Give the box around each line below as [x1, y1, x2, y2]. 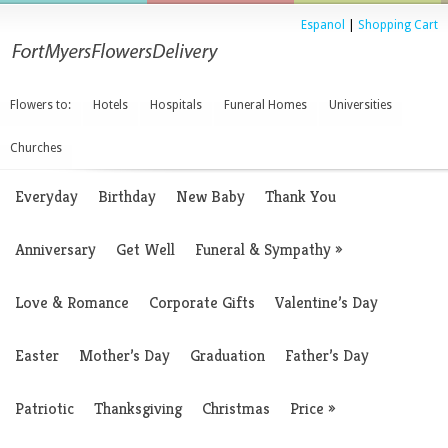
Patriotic [15, 398, 74, 419]
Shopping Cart [358, 18, 438, 32]
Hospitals [150, 98, 202, 112]
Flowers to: [10, 98, 71, 112]
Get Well [116, 239, 175, 260]
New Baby [176, 186, 245, 207]
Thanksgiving [94, 398, 182, 419]
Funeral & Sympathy [195, 239, 331, 260]
